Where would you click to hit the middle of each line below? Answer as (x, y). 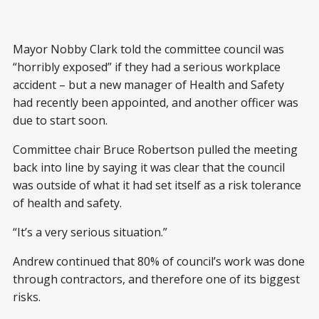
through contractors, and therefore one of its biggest (156, 279)
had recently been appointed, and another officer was (156, 102)
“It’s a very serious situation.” (90, 232)
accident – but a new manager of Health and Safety (148, 84)
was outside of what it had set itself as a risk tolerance (157, 185)
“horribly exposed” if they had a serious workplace (147, 67)
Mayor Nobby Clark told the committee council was (148, 49)
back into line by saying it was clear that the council (149, 167)
